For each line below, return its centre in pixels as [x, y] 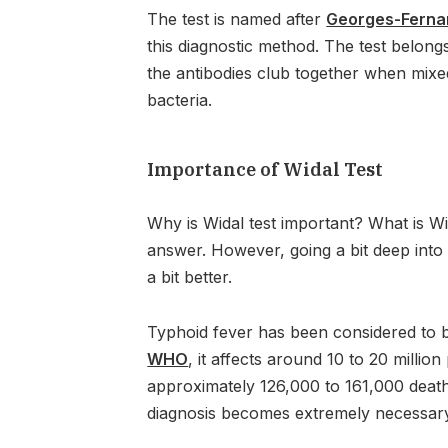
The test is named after [237, 19]
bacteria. [182, 100]
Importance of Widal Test [265, 169]
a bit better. [192, 277]
